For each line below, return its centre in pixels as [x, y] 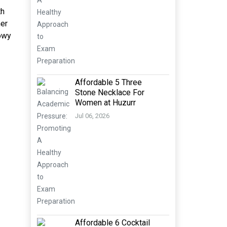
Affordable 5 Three [108, 82]
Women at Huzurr [105, 103]
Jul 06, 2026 [92, 116]
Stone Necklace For [110, 92]
